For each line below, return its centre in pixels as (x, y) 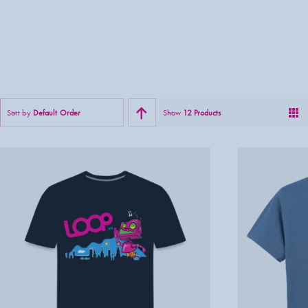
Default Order (56, 112)
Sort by (20, 112)
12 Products (202, 112)
